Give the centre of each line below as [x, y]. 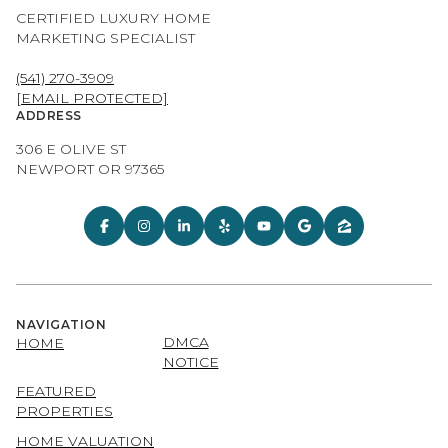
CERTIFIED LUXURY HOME [113, 18]
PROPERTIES [64, 411]
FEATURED [56, 391]
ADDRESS [49, 116]
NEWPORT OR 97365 [90, 169]
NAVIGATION [61, 324]
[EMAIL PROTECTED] [92, 98]
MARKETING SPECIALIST [105, 38]
